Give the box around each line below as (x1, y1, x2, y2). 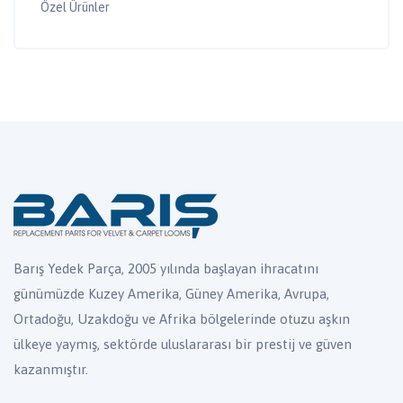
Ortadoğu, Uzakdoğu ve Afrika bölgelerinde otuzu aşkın (13, 310, 350, 327)
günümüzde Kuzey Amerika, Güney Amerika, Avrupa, (13, 285, 329, 301)
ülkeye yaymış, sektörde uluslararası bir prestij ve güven (13, 336, 352, 352)
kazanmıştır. (13, 361, 88, 377)
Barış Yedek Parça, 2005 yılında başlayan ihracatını (13, 260, 318, 276)
